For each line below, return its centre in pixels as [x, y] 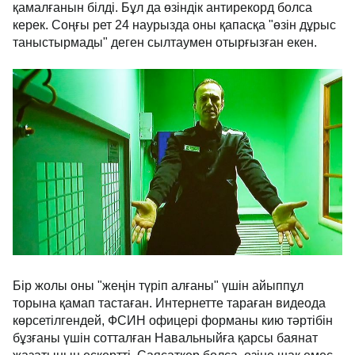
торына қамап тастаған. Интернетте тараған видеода [169, 303]
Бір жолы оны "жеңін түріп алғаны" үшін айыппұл [158, 286]
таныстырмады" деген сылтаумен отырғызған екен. [165, 43]
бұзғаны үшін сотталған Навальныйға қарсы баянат [165, 338]
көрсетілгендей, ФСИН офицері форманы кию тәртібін [173, 321]
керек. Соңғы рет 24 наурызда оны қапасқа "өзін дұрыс [174, 25]
